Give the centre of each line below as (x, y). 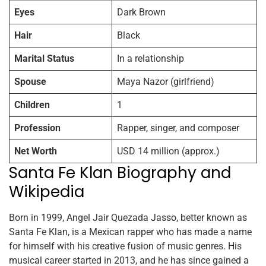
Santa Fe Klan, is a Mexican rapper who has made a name (130, 232)
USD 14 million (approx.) (168, 151)
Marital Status (44, 59)
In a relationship (151, 59)
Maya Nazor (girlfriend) (166, 82)
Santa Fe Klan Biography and (120, 173)
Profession (37, 128)
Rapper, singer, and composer (178, 128)
